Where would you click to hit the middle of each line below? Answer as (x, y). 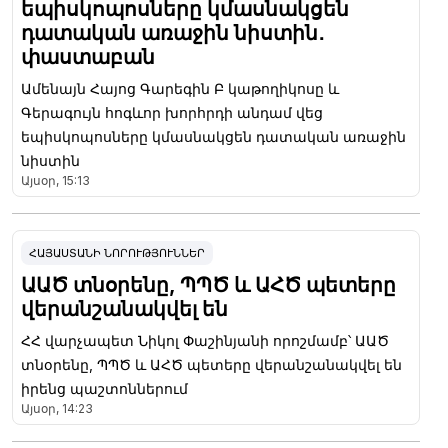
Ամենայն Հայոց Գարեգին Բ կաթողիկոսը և (180, 88)
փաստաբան (88, 56)
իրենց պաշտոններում (104, 388)
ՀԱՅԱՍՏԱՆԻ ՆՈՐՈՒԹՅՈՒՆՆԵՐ (117, 252)
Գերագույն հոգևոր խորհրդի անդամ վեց (172, 112)
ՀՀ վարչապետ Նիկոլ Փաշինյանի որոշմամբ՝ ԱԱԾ (205, 340)
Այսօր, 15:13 (55, 180)
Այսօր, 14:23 (57, 408)
